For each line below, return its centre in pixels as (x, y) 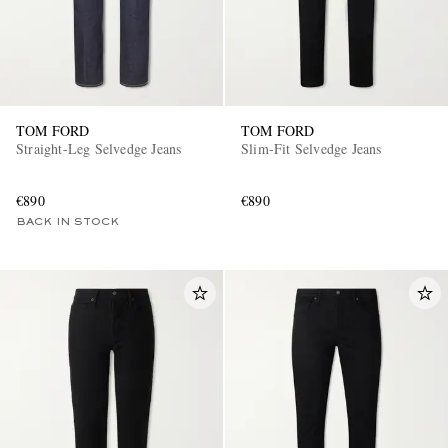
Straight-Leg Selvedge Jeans (99, 148)
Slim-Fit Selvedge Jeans (311, 148)
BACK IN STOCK (67, 221)
